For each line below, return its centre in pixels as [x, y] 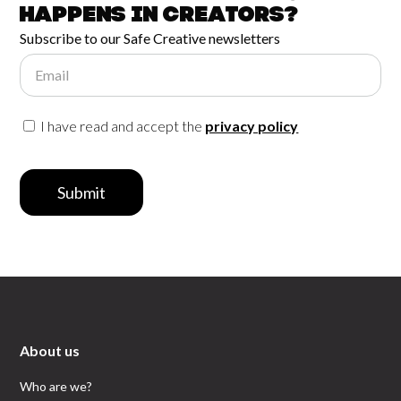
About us [50, 350]
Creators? [232, 16]
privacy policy [252, 126]
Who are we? [56, 386]
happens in [92, 16]
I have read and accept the [122, 126]
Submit [82, 192]
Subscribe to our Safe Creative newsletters [150, 38]
